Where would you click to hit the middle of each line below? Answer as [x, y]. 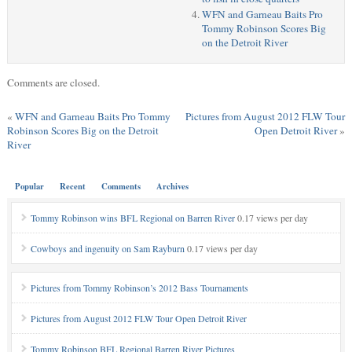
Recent [72, 187]
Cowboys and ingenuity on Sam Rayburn [107, 249]
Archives [172, 187]
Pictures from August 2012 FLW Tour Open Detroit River [138, 319]
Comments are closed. [53, 83]
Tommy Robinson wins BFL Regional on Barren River [132, 218]
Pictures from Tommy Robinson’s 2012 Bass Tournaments [139, 288]
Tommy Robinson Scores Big [264, 29]
